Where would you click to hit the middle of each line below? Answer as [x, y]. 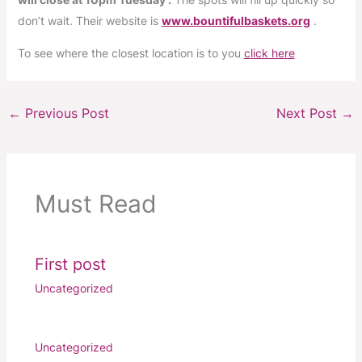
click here [269, 53]
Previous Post [65, 114]
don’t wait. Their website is [89, 21]
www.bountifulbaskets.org [236, 21]
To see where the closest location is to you [130, 53]
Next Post [309, 114]
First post [70, 265]
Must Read [95, 204]
